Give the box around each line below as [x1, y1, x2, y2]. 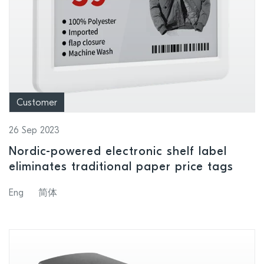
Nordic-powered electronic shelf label [9, 146, 227, 159]
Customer [16, 98, 57, 108]
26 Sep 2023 [9, 126, 60, 136]
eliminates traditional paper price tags [9, 161, 233, 174]
